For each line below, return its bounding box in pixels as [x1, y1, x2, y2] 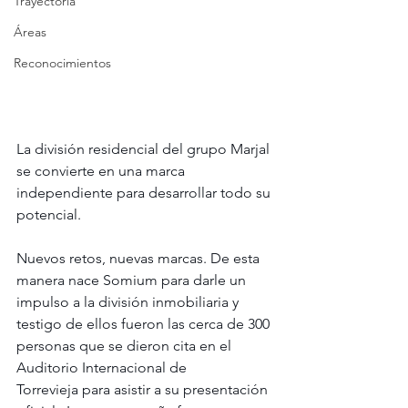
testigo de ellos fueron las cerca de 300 [16, 315, 273, 333]
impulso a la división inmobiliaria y [16, 293, 242, 311]
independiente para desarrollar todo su [16, 184, 274, 202]
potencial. [16, 206, 81, 224]
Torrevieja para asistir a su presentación [16, 381, 271, 399]
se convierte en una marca [16, 162, 189, 180]
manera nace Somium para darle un [16, 271, 250, 290]
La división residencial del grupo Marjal [16, 140, 273, 158]
